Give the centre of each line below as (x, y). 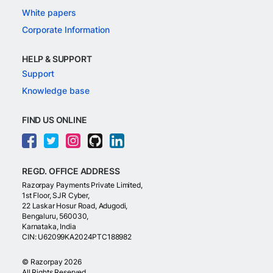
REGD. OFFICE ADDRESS (71, 171)
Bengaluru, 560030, (55, 216)
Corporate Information (66, 30)
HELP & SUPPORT (57, 59)
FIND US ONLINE (55, 120)
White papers (49, 12)
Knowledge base (56, 90)
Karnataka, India (49, 226)
